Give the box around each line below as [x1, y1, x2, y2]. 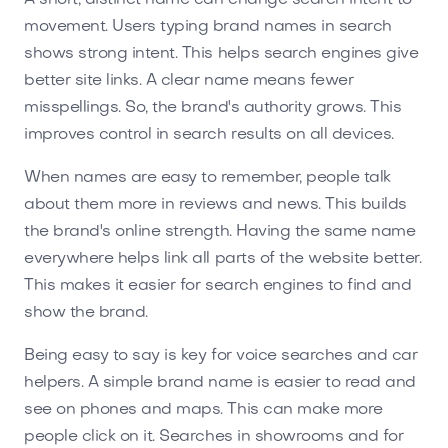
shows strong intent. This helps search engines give [24, 45, 419, 62]
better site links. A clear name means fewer [24, 72, 354, 89]
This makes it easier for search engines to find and [24, 277, 412, 294]
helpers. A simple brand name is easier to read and [24, 374, 416, 391]
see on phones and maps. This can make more [24, 401, 383, 418]
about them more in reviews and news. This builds [24, 196, 407, 213]
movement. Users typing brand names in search [24, 18, 392, 35]
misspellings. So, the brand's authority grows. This [24, 99, 402, 116]
